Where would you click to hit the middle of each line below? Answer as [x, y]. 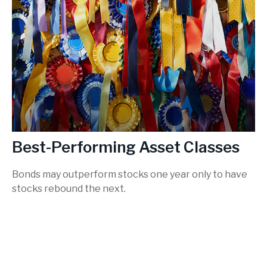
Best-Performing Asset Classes [126, 147]
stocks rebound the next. [69, 188]
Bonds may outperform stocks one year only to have [130, 174]
